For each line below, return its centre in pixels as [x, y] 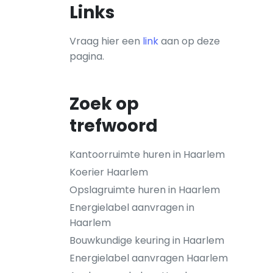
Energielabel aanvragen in [132, 207]
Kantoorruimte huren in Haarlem [147, 154]
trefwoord [114, 126]
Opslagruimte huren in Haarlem [145, 190]
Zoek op [104, 104]
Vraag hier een [106, 41]
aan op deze [189, 41]
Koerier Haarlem [109, 172]
